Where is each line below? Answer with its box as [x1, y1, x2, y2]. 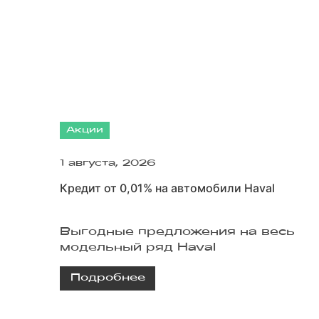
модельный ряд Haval [60, 242, 216, 253]
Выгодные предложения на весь [60, 226, 295, 237]
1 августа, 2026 [60, 159, 156, 168]
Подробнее [70, 273, 145, 283]
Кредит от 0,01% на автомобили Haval [60, 180, 275, 195]
